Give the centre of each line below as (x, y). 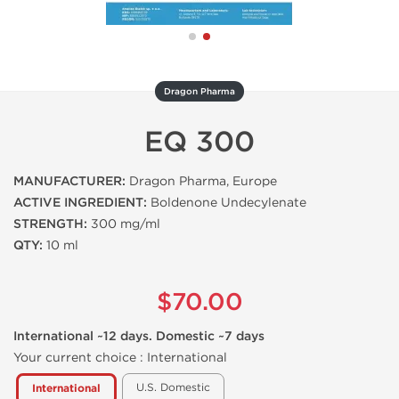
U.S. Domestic (173, 387)
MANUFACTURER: (69, 181)
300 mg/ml (124, 224)
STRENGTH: (50, 224)
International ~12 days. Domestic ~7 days (139, 336)
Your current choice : (80, 358)
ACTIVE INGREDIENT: (80, 203)
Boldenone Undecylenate (227, 203)
